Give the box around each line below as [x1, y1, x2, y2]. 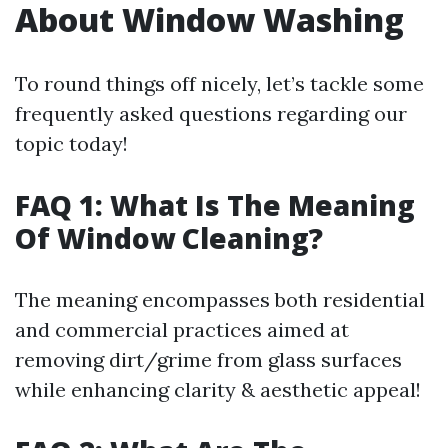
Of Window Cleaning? [15, 219, 323, 257]
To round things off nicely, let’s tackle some [15, 71, 424, 96]
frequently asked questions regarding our [15, 101, 407, 126]
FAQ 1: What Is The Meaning [15, 186, 415, 224]
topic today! [15, 131, 128, 156]
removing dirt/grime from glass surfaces [15, 347, 402, 372]
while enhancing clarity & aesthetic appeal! [15, 377, 421, 402]
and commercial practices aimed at [15, 317, 349, 342]
